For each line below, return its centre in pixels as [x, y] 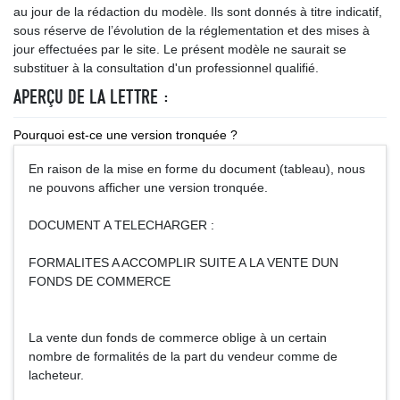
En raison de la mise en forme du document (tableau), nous [197, 169]
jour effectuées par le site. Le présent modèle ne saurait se [180, 49]
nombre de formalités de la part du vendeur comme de [183, 356]
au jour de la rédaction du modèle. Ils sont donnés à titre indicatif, [198, 12]
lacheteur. [56, 375]
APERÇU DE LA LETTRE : [92, 97]
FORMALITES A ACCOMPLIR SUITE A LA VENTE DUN [183, 262]
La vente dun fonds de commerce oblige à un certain [178, 337]
